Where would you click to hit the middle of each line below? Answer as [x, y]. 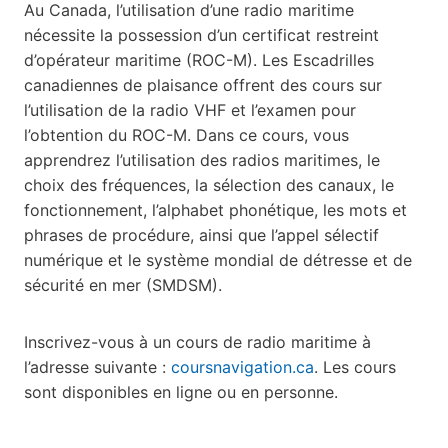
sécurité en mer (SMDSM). [123, 285]
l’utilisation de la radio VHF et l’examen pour [190, 110]
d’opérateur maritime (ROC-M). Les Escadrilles [199, 60]
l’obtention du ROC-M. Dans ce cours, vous [186, 135]
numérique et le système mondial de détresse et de [218, 260]
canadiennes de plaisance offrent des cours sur [203, 85]
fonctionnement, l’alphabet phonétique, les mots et [215, 210]
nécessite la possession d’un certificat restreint [201, 35]
